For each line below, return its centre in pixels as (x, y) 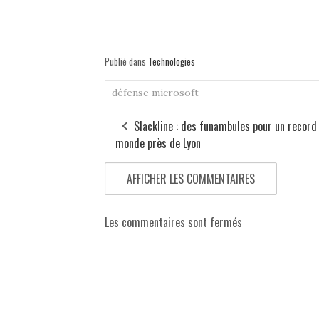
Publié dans (126, 61)
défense (130, 92)
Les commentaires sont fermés (173, 222)
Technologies (172, 61)
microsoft (175, 92)
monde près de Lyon (158, 143)
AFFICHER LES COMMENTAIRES (191, 178)
